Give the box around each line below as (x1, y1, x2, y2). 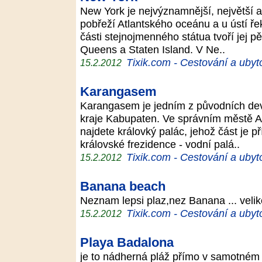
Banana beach (80, 179, 166, 194)
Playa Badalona (80, 235, 174, 250)
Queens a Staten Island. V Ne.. (80, 43, 231, 56)
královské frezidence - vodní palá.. (80, 138, 246, 150)
